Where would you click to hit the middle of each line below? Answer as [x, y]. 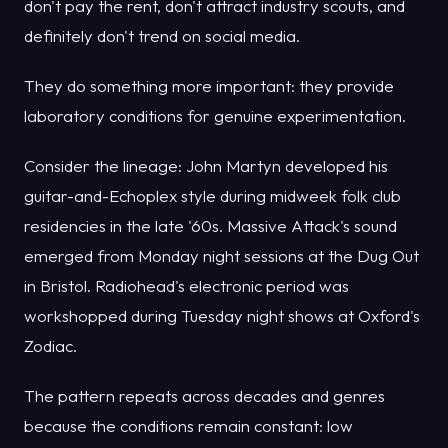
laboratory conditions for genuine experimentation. [215, 115]
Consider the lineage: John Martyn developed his [206, 165]
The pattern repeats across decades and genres [204, 395]
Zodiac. [50, 345]
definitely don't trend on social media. [162, 35]
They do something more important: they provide [209, 85]
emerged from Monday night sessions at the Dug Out [221, 255]
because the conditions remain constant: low [188, 425]
